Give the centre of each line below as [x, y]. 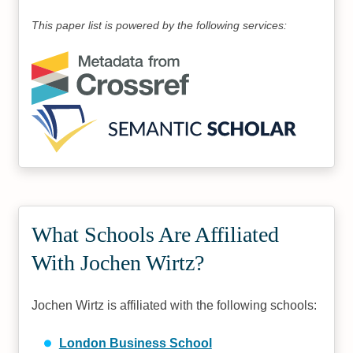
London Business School [135, 343]
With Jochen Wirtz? [118, 262]
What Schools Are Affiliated [156, 234]
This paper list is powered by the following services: [160, 25]
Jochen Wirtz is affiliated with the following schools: [175, 305]
